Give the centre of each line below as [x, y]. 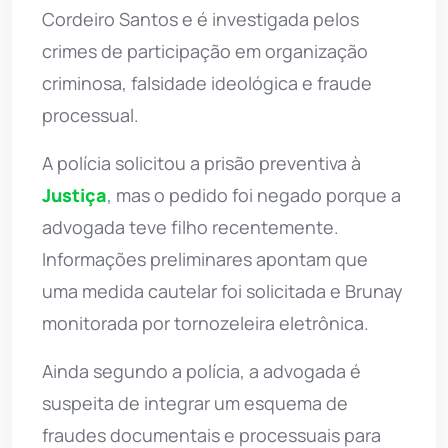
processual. [90, 114]
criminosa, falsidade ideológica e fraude [207, 82]
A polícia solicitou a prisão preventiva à [201, 162]
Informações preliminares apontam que [205, 258]
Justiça [74, 194]
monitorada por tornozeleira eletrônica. [205, 322]
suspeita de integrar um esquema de [195, 402]
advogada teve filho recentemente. [190, 226]
